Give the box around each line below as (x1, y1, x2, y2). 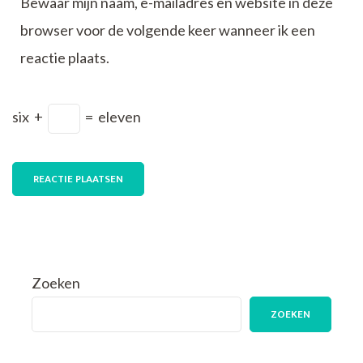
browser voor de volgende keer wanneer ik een (20, 20, 315, 39)
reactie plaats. (20, 48, 109, 66)
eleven (98, 107, 141, 126)
